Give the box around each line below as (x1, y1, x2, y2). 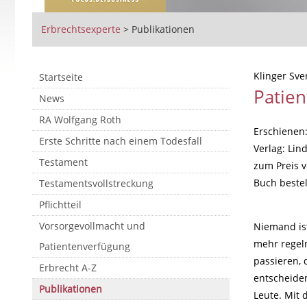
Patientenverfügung (39, 240, 130, 253)
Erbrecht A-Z (39, 261, 97, 274)
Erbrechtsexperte (40, 23, 121, 36)
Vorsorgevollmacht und (39, 219, 145, 232)
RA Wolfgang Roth (39, 113, 121, 126)
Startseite (39, 71, 83, 84)
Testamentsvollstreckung (39, 177, 153, 190)
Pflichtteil (39, 198, 82, 211)
